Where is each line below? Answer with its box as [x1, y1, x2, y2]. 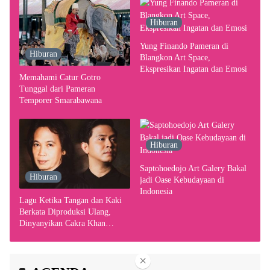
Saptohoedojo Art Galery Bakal [140, 164, 246, 174]
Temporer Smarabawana [19, 96, 102, 105]
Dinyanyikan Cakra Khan [19, 219, 105, 228]
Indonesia [140, 187, 172, 196]
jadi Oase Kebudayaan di [140, 175, 224, 185]
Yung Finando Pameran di [140, 41, 228, 51]
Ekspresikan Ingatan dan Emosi [140, 64, 247, 74]
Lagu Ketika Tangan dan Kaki [19, 196, 122, 206]
